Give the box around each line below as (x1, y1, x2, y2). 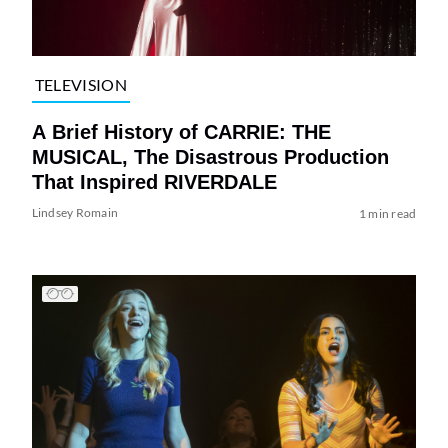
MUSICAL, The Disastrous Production (31, 145, 389, 168)
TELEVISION (34, 75, 127, 95)
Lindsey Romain (31, 204, 119, 220)
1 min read (358, 205, 417, 221)
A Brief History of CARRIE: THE (31, 120, 331, 143)
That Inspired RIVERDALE (31, 170, 277, 193)
